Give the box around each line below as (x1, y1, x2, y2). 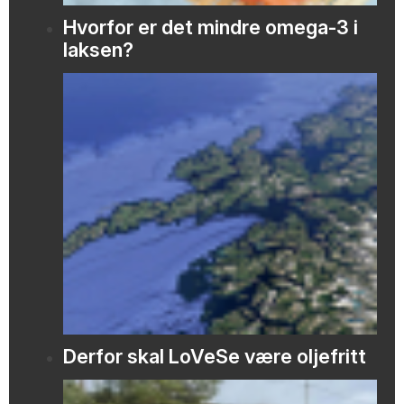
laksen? (63, 38, 133, 62)
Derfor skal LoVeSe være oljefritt (63, 344, 366, 369)
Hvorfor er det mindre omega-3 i (63, 15, 358, 40)
